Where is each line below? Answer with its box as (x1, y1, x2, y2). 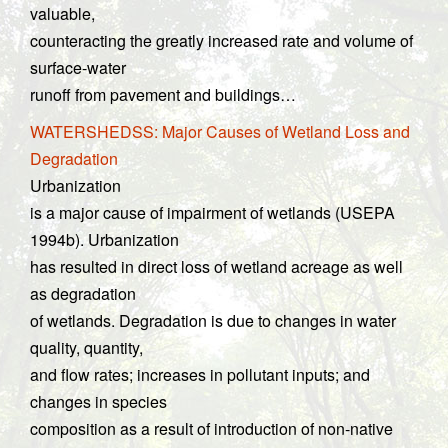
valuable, (30, 2, 95, 25)
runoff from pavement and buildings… (30, 83, 296, 106)
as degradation (30, 282, 136, 305)
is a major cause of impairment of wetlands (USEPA (30, 201, 395, 224)
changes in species (30, 390, 167, 413)
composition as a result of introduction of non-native (30, 417, 393, 440)
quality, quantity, (30, 336, 143, 359)
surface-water (30, 56, 126, 79)
